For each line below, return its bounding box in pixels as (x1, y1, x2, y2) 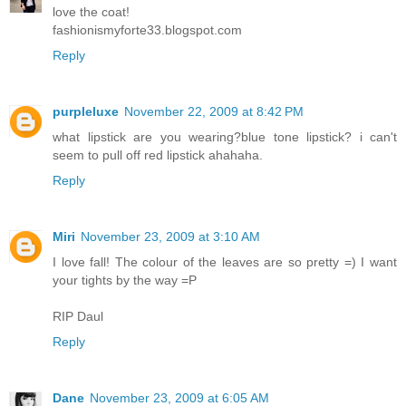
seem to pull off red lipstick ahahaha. (53, 147, 263, 162)
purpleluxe (53, 103, 119, 119)
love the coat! (53, 4, 130, 19)
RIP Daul (53, 308, 103, 324)
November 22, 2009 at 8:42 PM (124, 103, 304, 119)
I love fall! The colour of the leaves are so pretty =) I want (53, 254, 397, 269)
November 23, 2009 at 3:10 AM (81, 228, 260, 244)
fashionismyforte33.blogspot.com (53, 22, 242, 37)
